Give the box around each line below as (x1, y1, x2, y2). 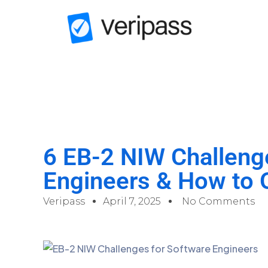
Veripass (43, 195, 85, 207)
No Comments (182, 195, 255, 207)
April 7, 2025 (103, 195, 161, 207)
